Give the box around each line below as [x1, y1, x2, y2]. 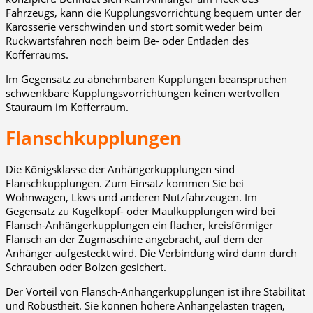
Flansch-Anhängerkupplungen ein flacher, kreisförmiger [6, 218, 273, 233]
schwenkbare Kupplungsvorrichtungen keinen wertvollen [6, 85, 279, 100]
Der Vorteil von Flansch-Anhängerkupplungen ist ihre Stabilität [6, 284, 305, 299]
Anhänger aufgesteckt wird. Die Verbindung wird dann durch [6, 246, 297, 261]
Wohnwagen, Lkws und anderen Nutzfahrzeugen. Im [6, 190, 257, 205]
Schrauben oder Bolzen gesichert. [6, 260, 166, 275]
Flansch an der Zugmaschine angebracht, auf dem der [6, 232, 263, 247]
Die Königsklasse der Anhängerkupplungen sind [6, 162, 235, 177]
